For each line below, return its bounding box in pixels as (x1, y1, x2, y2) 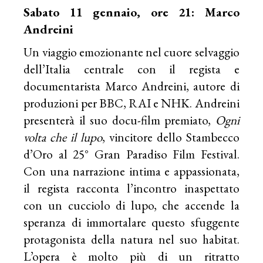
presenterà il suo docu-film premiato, (23, 112, 215, 128)
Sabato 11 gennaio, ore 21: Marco (23, 4, 240, 20)
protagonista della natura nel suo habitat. (23, 231, 240, 247)
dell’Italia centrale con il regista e (23, 61, 240, 77)
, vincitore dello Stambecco (102, 129, 240, 145)
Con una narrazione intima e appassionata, (23, 163, 240, 179)
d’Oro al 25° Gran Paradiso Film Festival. (23, 146, 240, 162)
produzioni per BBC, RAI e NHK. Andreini (23, 95, 240, 111)
